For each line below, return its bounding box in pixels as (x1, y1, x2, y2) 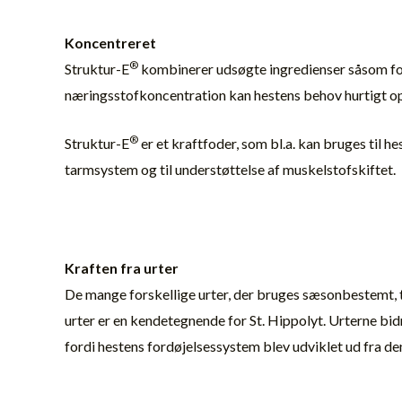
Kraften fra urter (65, 258, 179, 276)
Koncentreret (65, 33, 156, 51)
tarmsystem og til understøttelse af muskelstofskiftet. (65, 161, 396, 179)
